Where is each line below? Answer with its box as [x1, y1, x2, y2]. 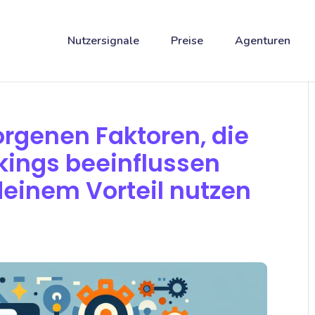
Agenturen [234, 33, 290, 49]
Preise [170, 33, 203, 49]
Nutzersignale [67, 33, 139, 49]
